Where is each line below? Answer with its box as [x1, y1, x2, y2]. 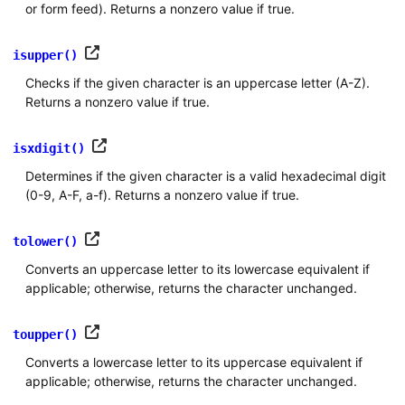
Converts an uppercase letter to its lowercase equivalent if [24, 260, 370, 277]
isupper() [12, 47, 78, 62]
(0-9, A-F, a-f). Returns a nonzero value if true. [24, 186, 299, 202]
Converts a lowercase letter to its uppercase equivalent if [24, 353, 363, 370]
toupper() [12, 326, 78, 342]
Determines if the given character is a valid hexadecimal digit [24, 167, 386, 184]
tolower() [12, 233, 78, 249]
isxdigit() [12, 140, 85, 155]
